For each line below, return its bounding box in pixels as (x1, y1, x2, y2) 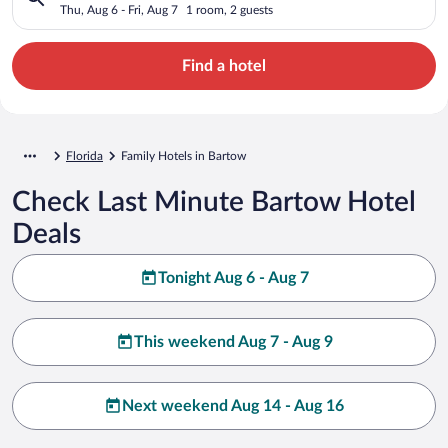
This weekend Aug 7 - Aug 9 (133, 333, 333, 350)
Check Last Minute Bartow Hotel (12, 187, 416, 216)
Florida (66, 149, 103, 162)
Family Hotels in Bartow (121, 149, 246, 162)
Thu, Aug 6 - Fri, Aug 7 (60, 3, 178, 16)
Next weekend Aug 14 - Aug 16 (122, 397, 344, 414)
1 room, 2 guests (186, 3, 273, 16)
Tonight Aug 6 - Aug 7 (157, 269, 309, 286)
